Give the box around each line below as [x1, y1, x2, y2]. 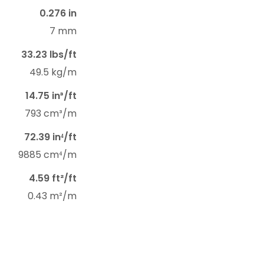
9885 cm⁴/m [18, 148, 77, 162]
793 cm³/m [25, 107, 77, 121]
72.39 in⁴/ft [24, 130, 77, 144]
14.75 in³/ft [25, 89, 77, 103]
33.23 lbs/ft [21, 48, 77, 62]
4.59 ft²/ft [29, 171, 77, 186]
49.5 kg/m [29, 65, 77, 80]
